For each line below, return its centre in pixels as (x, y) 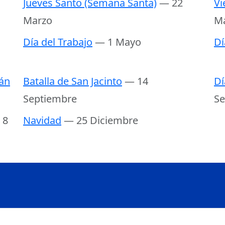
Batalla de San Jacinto (73, 81)
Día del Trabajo (58, 42)
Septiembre (50, 98)
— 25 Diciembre (101, 120)
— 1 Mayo (118, 42)
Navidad (42, 120)
